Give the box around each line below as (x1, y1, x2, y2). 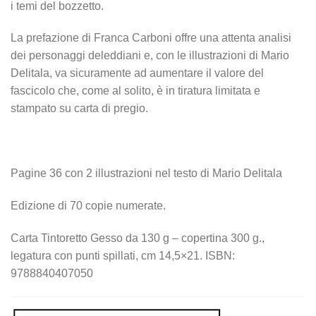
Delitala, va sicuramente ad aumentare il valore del (11, 67, 264, 80)
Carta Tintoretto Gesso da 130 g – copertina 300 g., (11, 231, 265, 244)
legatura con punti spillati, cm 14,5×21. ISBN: (11, 249, 235, 262)
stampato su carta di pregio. (11, 102, 148, 115)
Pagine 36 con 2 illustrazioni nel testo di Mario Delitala (11, 167, 282, 180)
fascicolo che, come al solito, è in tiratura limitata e (11, 85, 260, 97)
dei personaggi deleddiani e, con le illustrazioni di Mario (11, 49, 289, 62)
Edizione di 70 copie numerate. (11, 199, 166, 212)
